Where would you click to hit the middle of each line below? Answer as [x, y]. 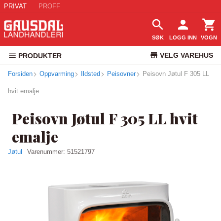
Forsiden [20, 74]
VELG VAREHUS [186, 55]
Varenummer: [47, 152]
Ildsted [91, 74]
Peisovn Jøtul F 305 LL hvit [105, 118]
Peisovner [121, 74]
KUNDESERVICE [186, 74]
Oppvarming [57, 74]
